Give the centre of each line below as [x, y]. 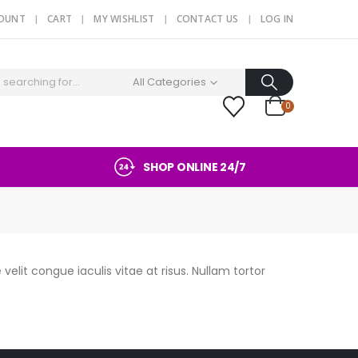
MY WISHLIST [124, 19]
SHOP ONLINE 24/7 [195, 167]
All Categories [169, 82]
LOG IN [277, 19]
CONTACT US [207, 19]
